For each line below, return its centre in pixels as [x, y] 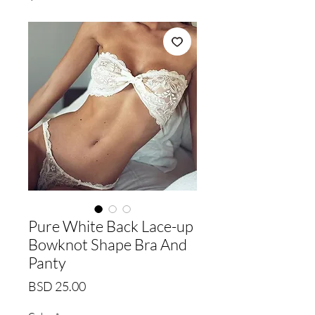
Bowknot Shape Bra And [108, 244]
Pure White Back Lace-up [111, 226]
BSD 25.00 [57, 286]
